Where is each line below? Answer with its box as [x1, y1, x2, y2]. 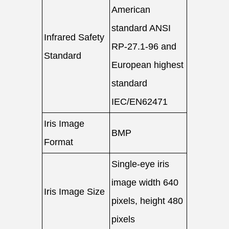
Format [44, 137, 73, 147]
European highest [111, 60, 184, 70]
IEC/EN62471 [111, 97, 168, 107]
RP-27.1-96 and [111, 41, 176, 52]
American [111, 5, 150, 15]
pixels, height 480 [111, 196, 183, 206]
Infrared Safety [44, 32, 104, 42]
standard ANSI [111, 23, 171, 33]
